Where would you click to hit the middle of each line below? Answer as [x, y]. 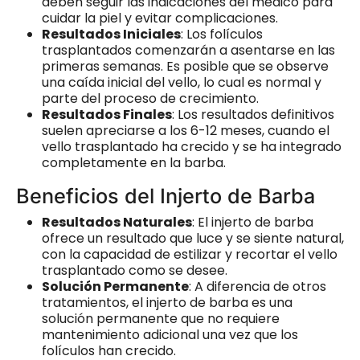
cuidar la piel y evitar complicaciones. [160, 18]
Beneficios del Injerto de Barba [166, 196]
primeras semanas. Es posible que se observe [185, 66]
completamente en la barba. [134, 162]
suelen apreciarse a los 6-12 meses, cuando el [186, 130]
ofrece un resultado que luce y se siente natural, [193, 238]
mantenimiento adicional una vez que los [170, 334]
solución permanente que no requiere [161, 318]
